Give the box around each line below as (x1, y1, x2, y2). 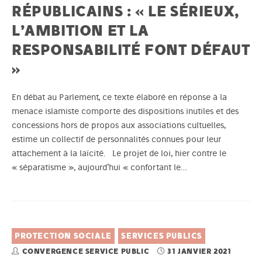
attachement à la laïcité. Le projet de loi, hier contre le (12, 148, 226, 159)
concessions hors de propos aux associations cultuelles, (12, 120, 226, 131)
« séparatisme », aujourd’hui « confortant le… (12, 162, 187, 173)
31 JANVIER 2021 (167, 247, 232, 256)
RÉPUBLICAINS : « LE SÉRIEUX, (12, 2, 239, 20)
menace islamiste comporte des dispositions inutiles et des (12, 106, 239, 117)
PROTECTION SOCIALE (15, 231, 112, 242)
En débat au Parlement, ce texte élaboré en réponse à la (12, 92, 227, 103)
